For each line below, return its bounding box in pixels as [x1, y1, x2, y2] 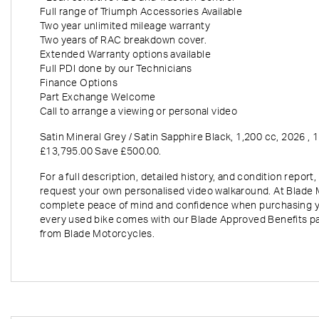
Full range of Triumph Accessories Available [40, 7, 243, 17]
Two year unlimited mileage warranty [40, 21, 210, 31]
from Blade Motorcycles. [40, 229, 155, 239]
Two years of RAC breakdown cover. [40, 36, 207, 46]
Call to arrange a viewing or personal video [40, 107, 238, 117]
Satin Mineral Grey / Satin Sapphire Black [40, 132, 231, 142]
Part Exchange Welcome [40, 93, 156, 103]
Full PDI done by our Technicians [40, 64, 192, 74]
